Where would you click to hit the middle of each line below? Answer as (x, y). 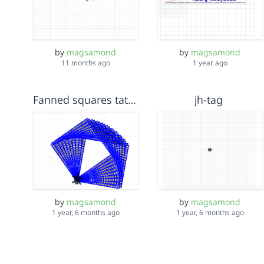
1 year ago (210, 62)
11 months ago (85, 62)
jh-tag (208, 99)
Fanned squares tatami (132, 99)
